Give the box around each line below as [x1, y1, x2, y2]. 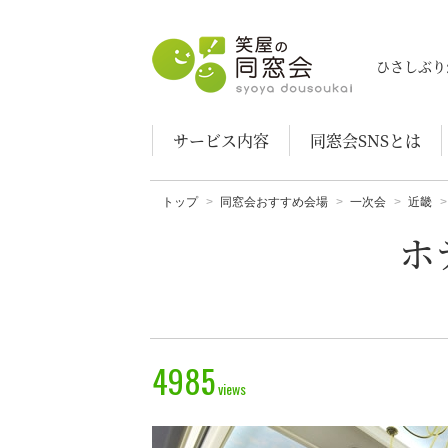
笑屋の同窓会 [152, 38, 230, 53]
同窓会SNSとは [310, 129, 421, 152]
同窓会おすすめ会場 [220, 195, 328, 209]
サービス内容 [173, 129, 269, 152]
